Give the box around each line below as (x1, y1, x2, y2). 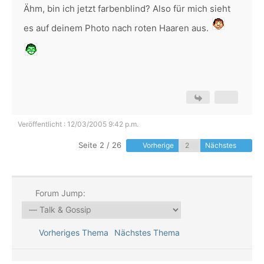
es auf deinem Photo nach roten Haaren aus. (24, 22, 211, 34)
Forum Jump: (32, 188, 85, 198)
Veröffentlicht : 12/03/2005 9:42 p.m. (18, 120, 138, 128)
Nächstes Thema (114, 227, 184, 237)
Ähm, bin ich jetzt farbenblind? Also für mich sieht (24, 3, 230, 14)
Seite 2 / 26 (78, 140, 121, 150)
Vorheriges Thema (34, 227, 108, 237)
